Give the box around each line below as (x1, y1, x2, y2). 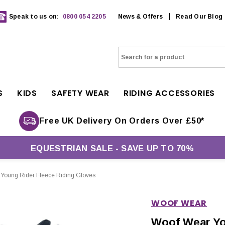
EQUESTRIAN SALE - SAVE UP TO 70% (31, 144, 194, 153)
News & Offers (118, 13, 163, 20)
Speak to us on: (9, 13, 60, 20)
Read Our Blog (176, 13, 223, 20)
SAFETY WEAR (51, 87, 109, 99)
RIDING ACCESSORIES (123, 87, 215, 99)
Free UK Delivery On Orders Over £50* (39, 117, 205, 125)
